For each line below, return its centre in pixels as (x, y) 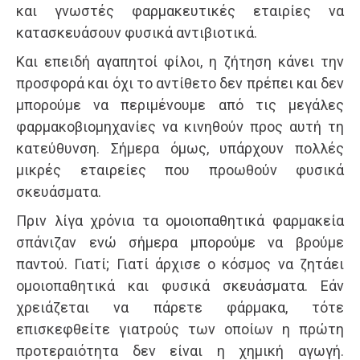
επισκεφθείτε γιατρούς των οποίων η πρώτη (180, 329)
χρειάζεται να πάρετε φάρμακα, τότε (180, 308)
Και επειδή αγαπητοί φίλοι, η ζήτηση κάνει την (180, 62)
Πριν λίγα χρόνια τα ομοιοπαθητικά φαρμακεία (180, 221)
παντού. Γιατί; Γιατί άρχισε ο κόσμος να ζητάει (180, 264)
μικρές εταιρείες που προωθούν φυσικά (180, 170)
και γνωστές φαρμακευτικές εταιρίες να (180, 11)
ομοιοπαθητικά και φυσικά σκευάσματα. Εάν (180, 286)
